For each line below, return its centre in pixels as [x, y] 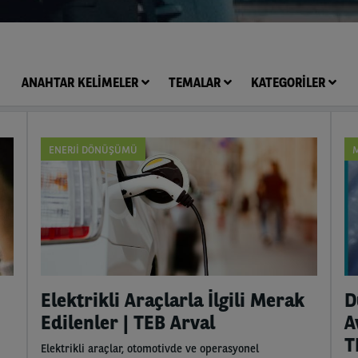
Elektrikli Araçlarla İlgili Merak [173, 300]
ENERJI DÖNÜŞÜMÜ [93, 150]
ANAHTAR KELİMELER [82, 83]
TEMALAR [196, 83]
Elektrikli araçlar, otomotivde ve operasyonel [150, 349]
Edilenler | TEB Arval [128, 323]
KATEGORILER [290, 83]
